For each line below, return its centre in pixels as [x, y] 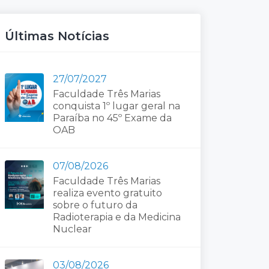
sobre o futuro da [95, 205]
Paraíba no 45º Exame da [112, 118]
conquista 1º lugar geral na [116, 106]
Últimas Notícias [57, 36]
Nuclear [72, 229]
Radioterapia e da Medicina [117, 217]
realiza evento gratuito [107, 193]
